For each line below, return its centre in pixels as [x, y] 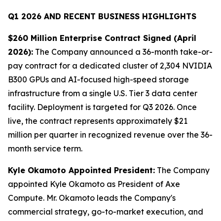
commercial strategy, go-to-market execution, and [106, 212]
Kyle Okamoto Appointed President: [81, 170]
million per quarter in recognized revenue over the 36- [110, 135]
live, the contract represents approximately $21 [98, 121]
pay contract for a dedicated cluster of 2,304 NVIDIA [110, 66]
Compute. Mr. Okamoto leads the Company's [92, 198]
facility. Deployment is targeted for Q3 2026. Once [102, 107]
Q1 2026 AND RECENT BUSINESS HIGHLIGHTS [102, 16]
